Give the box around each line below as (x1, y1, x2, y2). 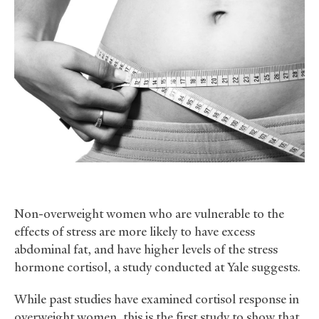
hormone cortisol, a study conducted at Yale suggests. (14, 259, 300, 276)
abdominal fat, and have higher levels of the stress (14, 241, 278, 258)
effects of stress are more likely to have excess (14, 224, 255, 240)
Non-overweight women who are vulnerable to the (14, 206, 284, 222)
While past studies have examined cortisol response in (14, 291, 299, 308)
